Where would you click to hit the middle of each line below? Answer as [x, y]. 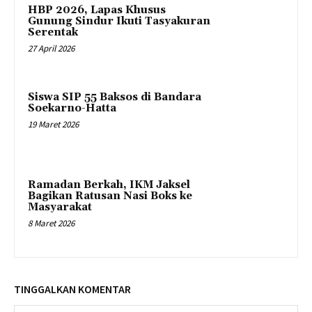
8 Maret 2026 [51, 223]
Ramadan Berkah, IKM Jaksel [109, 185]
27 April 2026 [51, 48]
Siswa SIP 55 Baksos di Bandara [115, 97]
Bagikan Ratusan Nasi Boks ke [110, 196]
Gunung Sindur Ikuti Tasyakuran [119, 21]
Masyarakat [60, 207]
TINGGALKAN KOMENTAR [72, 289]
